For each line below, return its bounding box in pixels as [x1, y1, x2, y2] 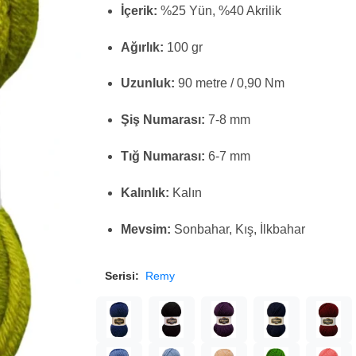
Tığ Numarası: [121, 149, 206, 164]
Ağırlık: [121, 40, 164, 54]
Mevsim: [121, 222, 172, 236]
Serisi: [104, 269, 139, 283]
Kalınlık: [121, 185, 170, 199]
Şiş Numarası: [121, 113, 206, 127]
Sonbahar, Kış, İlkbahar [171, 222, 306, 236]
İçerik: [121, 3, 158, 17]
